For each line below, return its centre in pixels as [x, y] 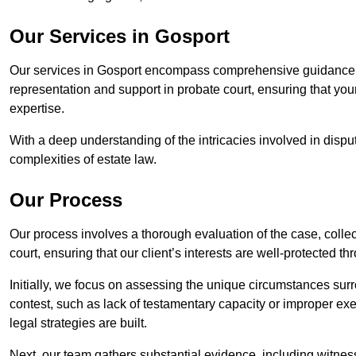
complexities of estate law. [85, 160]
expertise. [37, 109]
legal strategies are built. [78, 323]
